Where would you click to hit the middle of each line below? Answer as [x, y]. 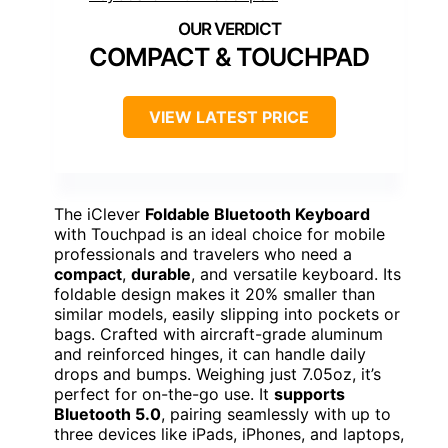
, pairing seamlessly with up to [276, 414]
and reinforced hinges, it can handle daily [210, 354]
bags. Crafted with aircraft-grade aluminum [218, 334]
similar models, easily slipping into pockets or [227, 314]
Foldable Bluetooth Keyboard [257, 214]
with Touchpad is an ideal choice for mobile [219, 234]
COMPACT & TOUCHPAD [229, 57]
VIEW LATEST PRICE [229, 117]
